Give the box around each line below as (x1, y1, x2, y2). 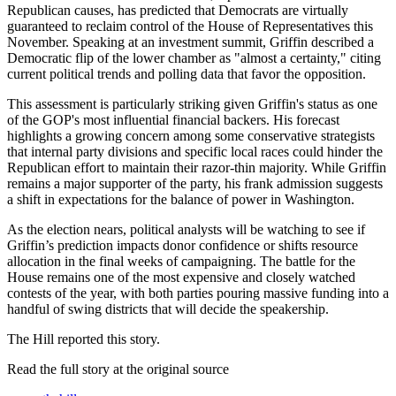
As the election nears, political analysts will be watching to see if (7, 221, 365, 237)
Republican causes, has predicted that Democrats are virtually (7, 2, 348, 18)
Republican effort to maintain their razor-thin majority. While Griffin (7, 159, 386, 175)
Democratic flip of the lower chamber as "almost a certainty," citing (7, 49, 381, 65)
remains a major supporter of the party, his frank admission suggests (7, 175, 383, 191)
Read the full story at (7, 361, 126, 377)
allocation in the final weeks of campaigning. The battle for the (7, 253, 355, 269)
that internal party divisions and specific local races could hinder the (7, 143, 383, 159)
